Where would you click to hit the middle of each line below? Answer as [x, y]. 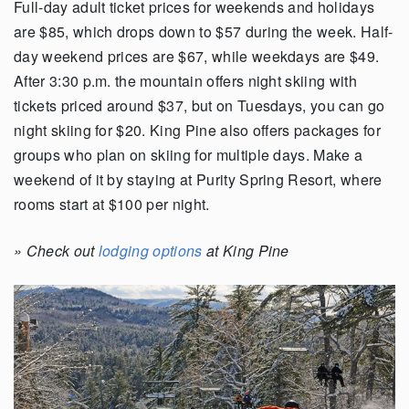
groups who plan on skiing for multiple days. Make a [189, 154]
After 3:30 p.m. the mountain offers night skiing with [185, 80]
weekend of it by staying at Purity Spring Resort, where [198, 179]
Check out [62, 250]
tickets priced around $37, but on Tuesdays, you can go [199, 105]
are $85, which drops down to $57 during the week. [185, 31]
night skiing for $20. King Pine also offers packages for [197, 130]
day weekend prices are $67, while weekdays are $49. [197, 56]
